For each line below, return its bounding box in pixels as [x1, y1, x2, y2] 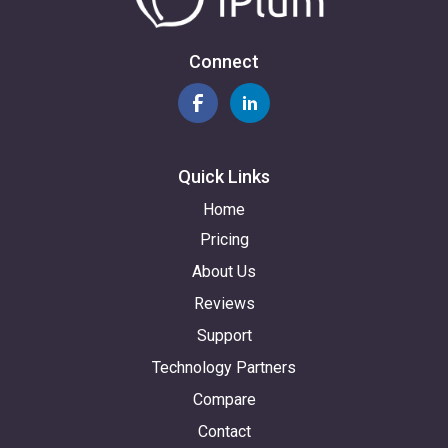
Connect [189, 50, 259, 72]
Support [196, 325, 252, 345]
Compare [192, 389, 256, 409]
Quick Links [178, 165, 270, 187]
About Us [192, 261, 256, 281]
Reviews [193, 293, 255, 313]
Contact [197, 421, 251, 441]
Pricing [199, 229, 249, 249]
